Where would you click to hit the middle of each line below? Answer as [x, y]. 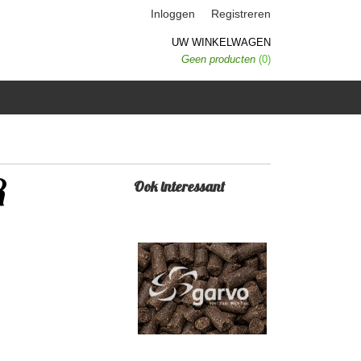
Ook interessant [179, 187]
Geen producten [220, 59]
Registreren [241, 14]
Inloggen [173, 14]
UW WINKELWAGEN [221, 42]
